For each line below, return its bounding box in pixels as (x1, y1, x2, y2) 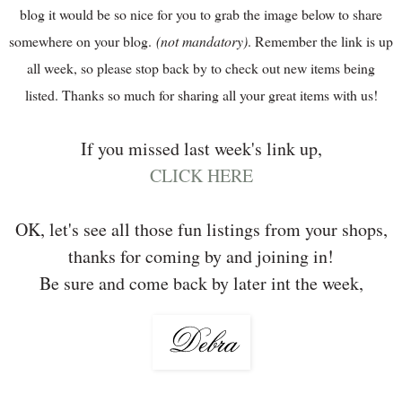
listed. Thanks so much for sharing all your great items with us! (24, 84, 378, 104)
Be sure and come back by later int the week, (39, 270, 363, 295)
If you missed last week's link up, (80, 135, 322, 161)
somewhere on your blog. (9, 31, 156, 50)
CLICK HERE (149, 162, 253, 188)
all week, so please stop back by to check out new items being (27, 57, 375, 77)
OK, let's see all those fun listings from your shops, (14, 216, 388, 241)
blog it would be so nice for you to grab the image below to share (20, 4, 382, 23)
